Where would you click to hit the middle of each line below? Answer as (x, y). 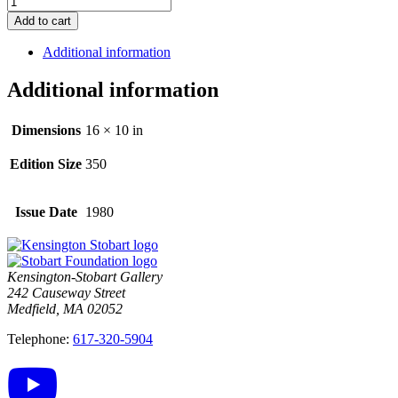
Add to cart (43, 20)
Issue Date (46, 211)
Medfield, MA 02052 (65, 308)
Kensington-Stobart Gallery (85, 276)
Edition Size (46, 163)
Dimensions (46, 130)
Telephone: (40, 338)
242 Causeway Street (66, 292)
